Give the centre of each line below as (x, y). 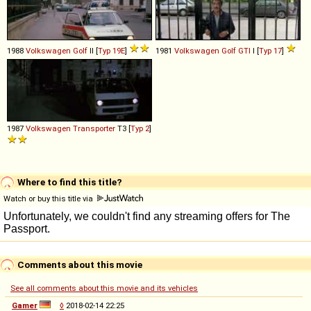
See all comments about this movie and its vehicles (104, 288)
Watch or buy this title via (49, 198)
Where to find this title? (69, 182)
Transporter (94, 128)
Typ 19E (111, 50)
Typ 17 (270, 50)
